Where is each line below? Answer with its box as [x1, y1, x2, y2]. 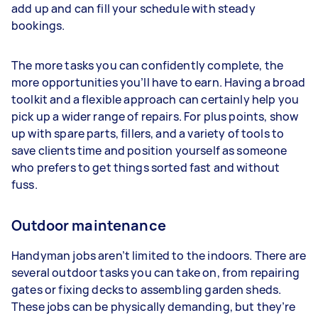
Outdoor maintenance [11, 216, 166, 235]
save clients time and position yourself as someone [11, 143, 287, 158]
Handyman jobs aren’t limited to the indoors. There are [11, 248, 307, 263]
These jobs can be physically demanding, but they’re [11, 299, 296, 314]
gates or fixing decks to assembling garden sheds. [11, 282, 282, 297]
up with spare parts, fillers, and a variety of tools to [11, 126, 285, 141]
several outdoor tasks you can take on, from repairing [11, 265, 300, 280]
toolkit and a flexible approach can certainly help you [11, 92, 300, 107]
